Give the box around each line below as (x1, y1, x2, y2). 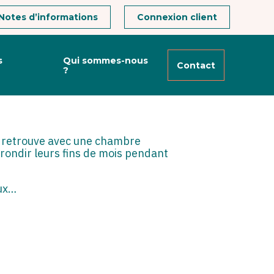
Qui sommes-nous (62, 54, 148, 66)
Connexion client (137, 12, 217, 23)
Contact (177, 59, 215, 71)
